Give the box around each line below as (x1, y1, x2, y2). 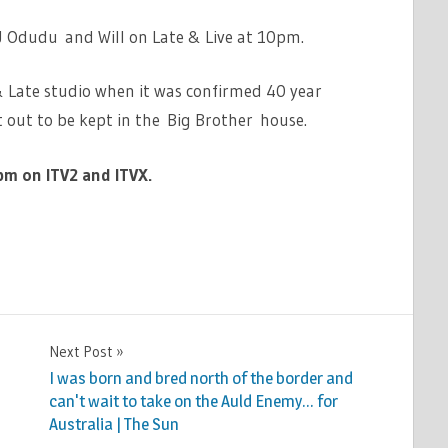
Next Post (48, 341, 112, 361)
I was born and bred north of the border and (48, 368, 353, 389)
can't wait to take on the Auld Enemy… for (48, 391, 338, 412)
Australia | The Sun (48, 414, 179, 435)
